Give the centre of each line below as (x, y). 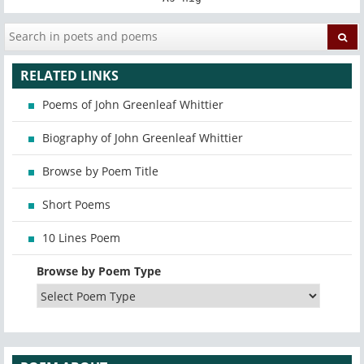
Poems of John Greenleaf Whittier (133, 105)
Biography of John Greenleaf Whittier (143, 138)
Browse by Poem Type (99, 271)
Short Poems (76, 205)
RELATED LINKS (69, 76)
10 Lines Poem (81, 238)
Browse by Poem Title (100, 171)
